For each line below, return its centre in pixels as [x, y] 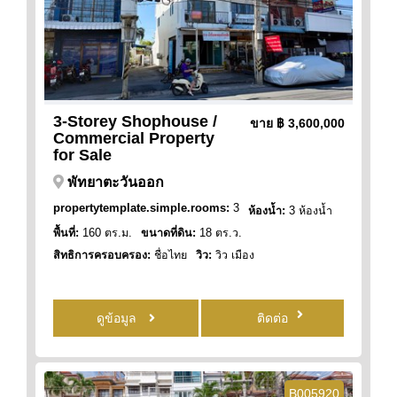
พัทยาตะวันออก [116, 182]
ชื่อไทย [169, 255]
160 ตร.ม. [105, 233]
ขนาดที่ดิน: [168, 233]
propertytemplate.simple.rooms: [141, 208]
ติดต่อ [273, 318]
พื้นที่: [66, 233]
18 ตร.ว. [219, 233]
